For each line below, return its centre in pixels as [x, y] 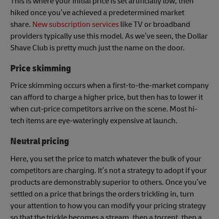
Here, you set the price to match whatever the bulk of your [106, 159]
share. [21, 24]
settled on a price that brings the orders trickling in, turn [102, 194]
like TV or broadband [154, 24]
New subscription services [76, 24]
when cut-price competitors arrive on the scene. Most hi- [104, 109]
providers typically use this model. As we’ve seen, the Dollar [109, 36]
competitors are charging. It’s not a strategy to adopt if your [109, 170]
